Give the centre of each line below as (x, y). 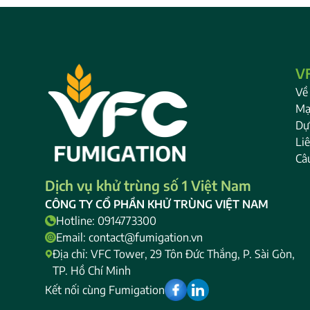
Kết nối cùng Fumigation (104, 290)
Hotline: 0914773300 (106, 221)
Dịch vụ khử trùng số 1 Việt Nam (148, 185)
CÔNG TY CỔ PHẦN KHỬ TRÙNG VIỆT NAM (156, 204)
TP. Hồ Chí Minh (92, 271)
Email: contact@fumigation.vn (129, 238)
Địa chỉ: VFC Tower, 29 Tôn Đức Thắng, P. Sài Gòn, (174, 254)
